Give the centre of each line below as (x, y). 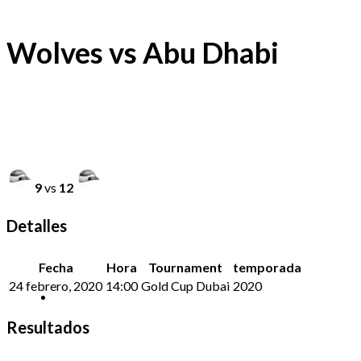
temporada (267, 267)
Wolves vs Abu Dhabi (143, 52)
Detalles (37, 226)
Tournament (185, 267)
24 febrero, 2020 (56, 285)
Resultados (48, 327)
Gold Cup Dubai (185, 285)
